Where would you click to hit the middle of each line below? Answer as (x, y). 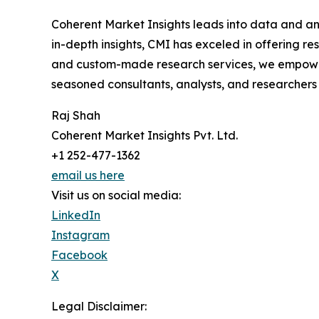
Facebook (79, 255)
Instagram (80, 235)
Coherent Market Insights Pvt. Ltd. (145, 136)
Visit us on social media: (116, 195)
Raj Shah (76, 116)
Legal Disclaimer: (99, 307)
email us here (88, 176)
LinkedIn (76, 215)
